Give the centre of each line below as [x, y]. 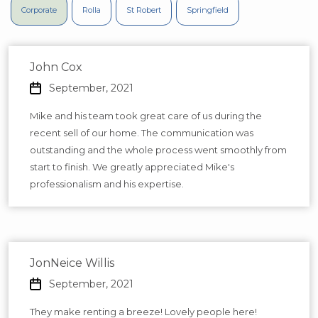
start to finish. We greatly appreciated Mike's [132, 166]
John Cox [56, 67]
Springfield [208, 10]
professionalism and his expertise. [107, 183]
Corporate [39, 10]
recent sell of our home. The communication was [142, 132]
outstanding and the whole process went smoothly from [158, 149]
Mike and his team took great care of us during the [146, 115]
